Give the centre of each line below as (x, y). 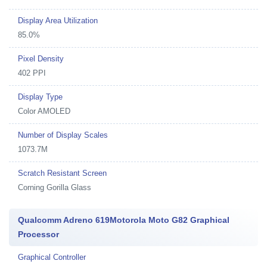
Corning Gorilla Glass (55, 187)
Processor (38, 234)
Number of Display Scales (63, 135)
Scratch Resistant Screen (62, 173)
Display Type (40, 97)
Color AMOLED (44, 111)
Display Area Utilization (58, 21)
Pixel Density (41, 59)
